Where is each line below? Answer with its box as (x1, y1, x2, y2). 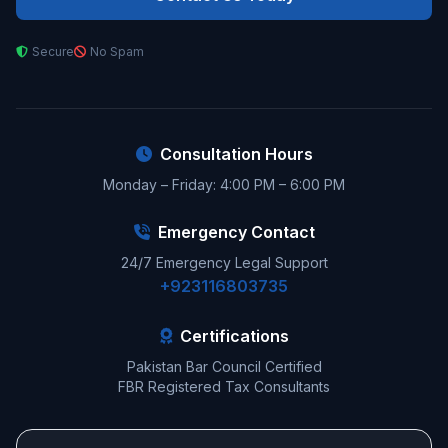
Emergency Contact (157, 222, 315, 242)
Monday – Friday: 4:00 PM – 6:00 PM (103, 176, 345, 193)
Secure (32, 44, 74, 59)
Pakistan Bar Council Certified (126, 358, 322, 375)
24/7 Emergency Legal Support (120, 254, 328, 271)
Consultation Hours (159, 144, 313, 164)
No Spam (90, 44, 144, 59)
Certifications (179, 326, 289, 346)
